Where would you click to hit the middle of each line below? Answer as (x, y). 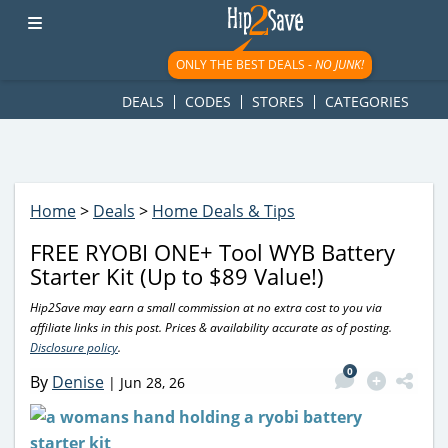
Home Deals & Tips (223, 211)
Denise (78, 381)
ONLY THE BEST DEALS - (245, 64)
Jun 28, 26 (152, 382)
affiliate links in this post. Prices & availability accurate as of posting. (211, 327)
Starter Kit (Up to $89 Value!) (177, 276)
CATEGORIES (366, 101)
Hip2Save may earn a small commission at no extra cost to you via (206, 307)
